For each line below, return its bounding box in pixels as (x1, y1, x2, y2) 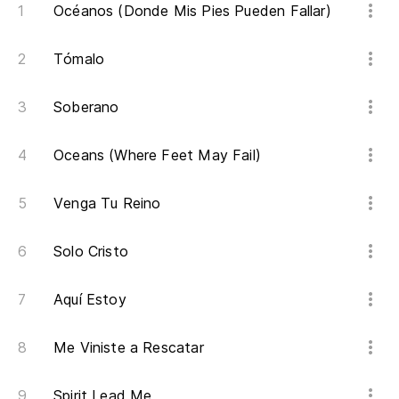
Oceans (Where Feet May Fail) (53, 146, 261, 165)
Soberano (53, 98, 119, 117)
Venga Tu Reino (53, 194, 161, 213)
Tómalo (53, 50, 105, 69)
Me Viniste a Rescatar (53, 338, 204, 357)
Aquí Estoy (53, 290, 126, 309)
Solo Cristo (53, 242, 128, 261)
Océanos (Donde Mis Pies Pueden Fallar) (53, 2, 331, 20)
